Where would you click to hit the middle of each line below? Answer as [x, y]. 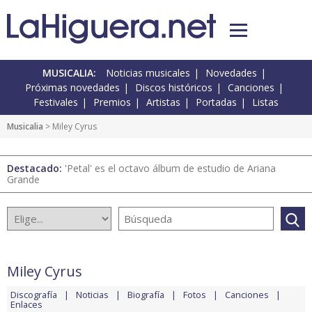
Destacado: [36, 169]
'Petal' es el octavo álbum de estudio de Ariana [170, 169]
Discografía [34, 295]
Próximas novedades [72, 88]
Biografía [146, 295]
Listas [265, 102]
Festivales [56, 102]
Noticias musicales [148, 73]
